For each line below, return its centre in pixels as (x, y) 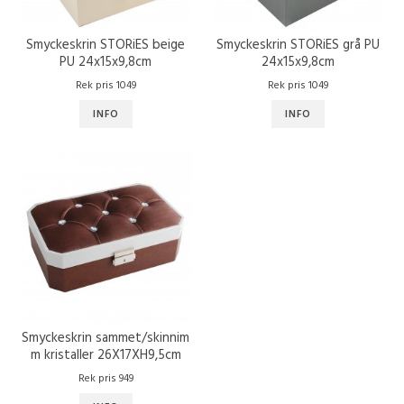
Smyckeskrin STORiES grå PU (298, 45)
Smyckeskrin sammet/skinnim (106, 338)
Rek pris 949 (106, 378)
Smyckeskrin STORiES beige (106, 45)
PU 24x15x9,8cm (106, 62)
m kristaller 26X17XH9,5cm (106, 355)
